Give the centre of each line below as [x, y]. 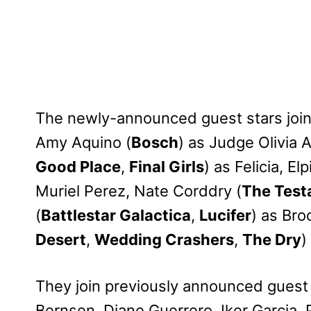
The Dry [272, 240]
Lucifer [225, 216]
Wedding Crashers [164, 240]
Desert [61, 240]
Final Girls [167, 167]
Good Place [78, 167]
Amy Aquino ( [83, 143]
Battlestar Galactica [116, 216]
